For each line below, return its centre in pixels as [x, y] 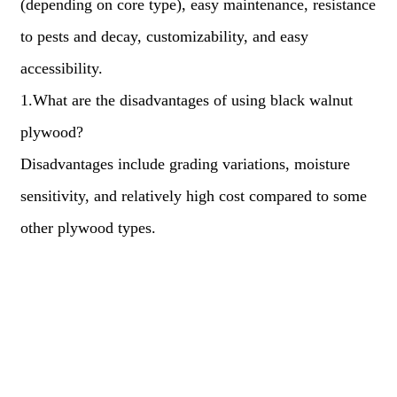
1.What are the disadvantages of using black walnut [186, 100]
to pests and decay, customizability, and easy [164, 36]
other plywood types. [88, 228]
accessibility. [61, 68]
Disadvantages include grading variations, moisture [185, 164]
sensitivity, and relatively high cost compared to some [193, 196]
